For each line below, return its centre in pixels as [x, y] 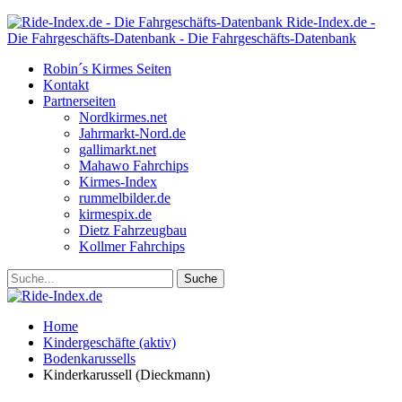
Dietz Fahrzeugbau [133, 230]
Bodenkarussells [89, 358]
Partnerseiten [79, 101]
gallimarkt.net [118, 149]
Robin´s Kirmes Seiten [107, 69]
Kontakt [66, 85]
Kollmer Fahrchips [132, 246]
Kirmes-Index [118, 182]
